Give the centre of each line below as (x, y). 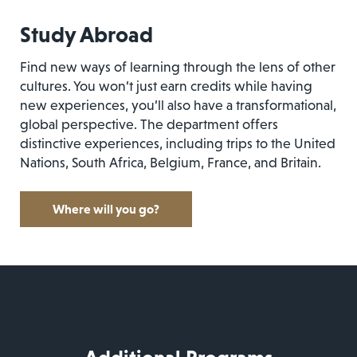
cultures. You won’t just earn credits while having (166, 86)
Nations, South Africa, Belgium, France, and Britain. (171, 162)
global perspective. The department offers (149, 124)
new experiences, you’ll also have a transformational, (178, 105)
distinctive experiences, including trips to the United (178, 143)
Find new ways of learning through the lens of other (178, 67)
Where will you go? (106, 209)
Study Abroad (86, 34)
